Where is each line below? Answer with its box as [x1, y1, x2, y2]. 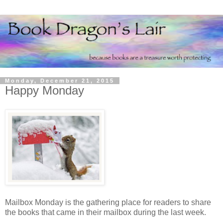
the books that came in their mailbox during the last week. [5, 208, 206, 217]
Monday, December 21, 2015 [5, 78, 114, 84]
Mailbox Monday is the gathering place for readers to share [5, 198, 211, 207]
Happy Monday [5, 84, 84, 98]
